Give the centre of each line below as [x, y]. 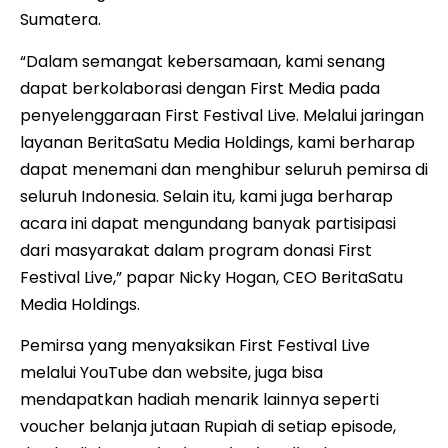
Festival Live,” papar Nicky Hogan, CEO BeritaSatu [211, 277]
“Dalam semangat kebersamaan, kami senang [202, 61]
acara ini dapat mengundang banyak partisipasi [208, 223]
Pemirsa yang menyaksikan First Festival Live [195, 345]
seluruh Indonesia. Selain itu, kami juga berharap [206, 196]
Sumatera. [60, 20]
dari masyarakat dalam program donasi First [196, 250]
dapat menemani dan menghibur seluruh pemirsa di [224, 169]
